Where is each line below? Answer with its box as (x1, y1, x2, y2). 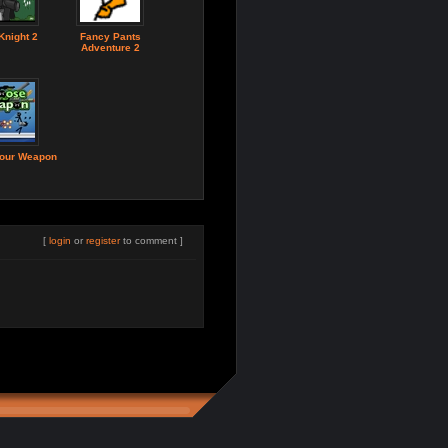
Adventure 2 (80, 42, 140, 53)
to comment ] (119, 235, 183, 246)
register (85, 235, 120, 246)
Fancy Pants (79, 31, 141, 42)
